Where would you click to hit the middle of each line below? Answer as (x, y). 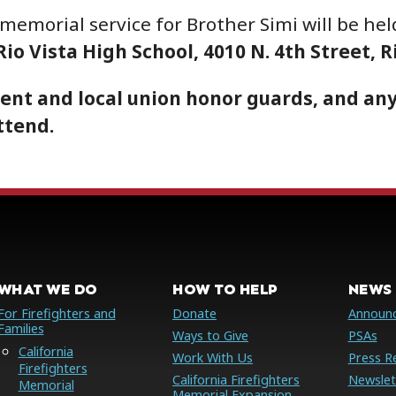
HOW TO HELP (225, 289)
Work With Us (213, 357)
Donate (194, 313)
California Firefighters (236, 379)
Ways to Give (210, 335)
